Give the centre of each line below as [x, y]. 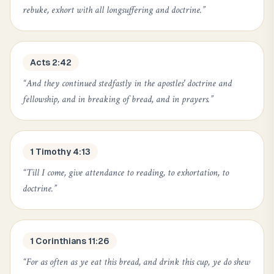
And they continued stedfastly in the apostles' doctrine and [129, 83]
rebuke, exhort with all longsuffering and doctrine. [112, 10]
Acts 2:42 [51, 62]
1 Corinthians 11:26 [70, 241]
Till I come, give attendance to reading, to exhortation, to [128, 173]
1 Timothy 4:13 [60, 152]
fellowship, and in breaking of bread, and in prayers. [116, 99]
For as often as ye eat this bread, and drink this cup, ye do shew [138, 262]
